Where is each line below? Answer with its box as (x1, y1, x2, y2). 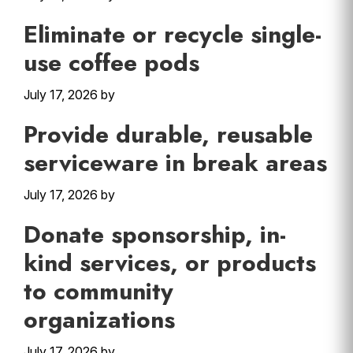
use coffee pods (24, 46, 199, 80)
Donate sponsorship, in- (24, 217, 286, 251)
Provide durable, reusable (24, 117, 313, 151)
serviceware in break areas (24, 146, 327, 180)
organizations (24, 303, 175, 336)
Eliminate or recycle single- (24, 17, 321, 51)
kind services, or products (24, 246, 316, 280)
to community (24, 274, 173, 308)
